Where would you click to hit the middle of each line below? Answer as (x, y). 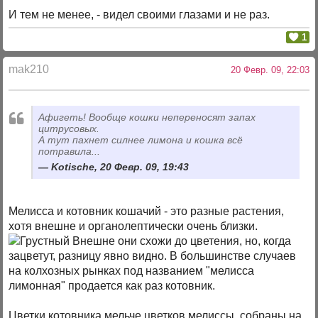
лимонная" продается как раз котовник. (112, 286)
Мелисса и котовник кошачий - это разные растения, (147, 212)
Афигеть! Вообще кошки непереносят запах (147, 117)
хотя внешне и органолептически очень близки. (135, 226)
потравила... (70, 152)
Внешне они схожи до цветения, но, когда (181, 241)
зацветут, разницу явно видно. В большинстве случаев (153, 256)
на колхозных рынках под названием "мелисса (132, 271)
